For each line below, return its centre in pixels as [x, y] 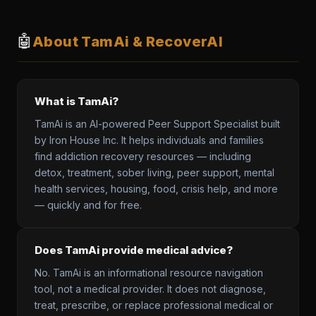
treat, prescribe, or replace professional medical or [154, 305]
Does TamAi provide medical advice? [134, 250]
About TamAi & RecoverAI [128, 41]
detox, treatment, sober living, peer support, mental [154, 172]
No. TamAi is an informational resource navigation [149, 273]
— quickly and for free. [88, 205]
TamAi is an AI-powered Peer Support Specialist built [157, 124]
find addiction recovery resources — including [143, 156]
